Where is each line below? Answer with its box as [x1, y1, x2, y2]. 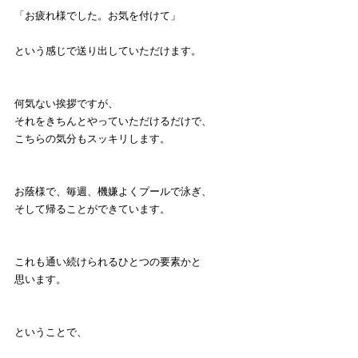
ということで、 [14, 326, 87, 339]
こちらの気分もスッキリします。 [14, 133, 170, 145]
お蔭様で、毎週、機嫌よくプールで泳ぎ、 [14, 185, 212, 198]
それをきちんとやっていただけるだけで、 [14, 115, 212, 128]
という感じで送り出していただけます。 [14, 45, 201, 58]
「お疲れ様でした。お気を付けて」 [14, 10, 181, 22]
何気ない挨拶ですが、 [14, 97, 118, 110]
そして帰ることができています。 [14, 203, 170, 216]
